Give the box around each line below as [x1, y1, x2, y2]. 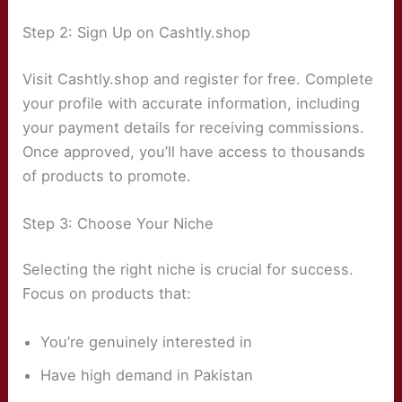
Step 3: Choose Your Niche [22, 214, 214, 232]
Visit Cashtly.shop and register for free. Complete [22, 69, 374, 88]
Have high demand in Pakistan [40, 365, 254, 384]
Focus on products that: [22, 284, 192, 303]
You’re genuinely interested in [40, 332, 253, 351]
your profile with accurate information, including [22, 93, 361, 112]
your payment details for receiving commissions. [22, 118, 365, 136]
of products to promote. [22, 166, 192, 185]
